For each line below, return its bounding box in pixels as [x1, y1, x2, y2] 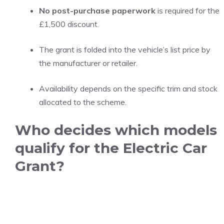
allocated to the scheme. [39, 97, 126, 107]
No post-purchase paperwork [39, 5, 155, 15]
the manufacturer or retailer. [39, 58, 137, 68]
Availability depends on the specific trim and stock [39, 83, 217, 93]
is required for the [155, 5, 219, 15]
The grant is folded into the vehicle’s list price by [39, 44, 210, 54]
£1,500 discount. [39, 19, 99, 29]
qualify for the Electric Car [15, 139, 207, 156]
